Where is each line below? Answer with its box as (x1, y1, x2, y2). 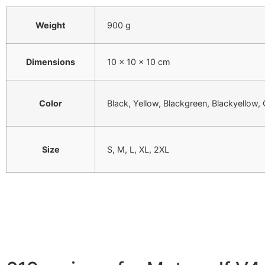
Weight (35, 20, 66, 31)
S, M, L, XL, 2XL (107, 144, 169, 155)
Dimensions (26, 57, 75, 67)
